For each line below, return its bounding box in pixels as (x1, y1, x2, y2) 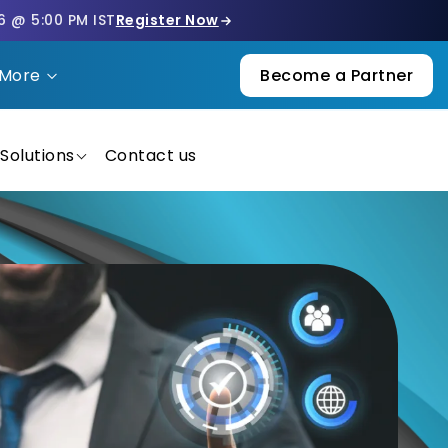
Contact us (104, 143, 197, 167)
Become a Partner (260, 63, 413, 87)
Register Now (115, 10, 219, 30)
